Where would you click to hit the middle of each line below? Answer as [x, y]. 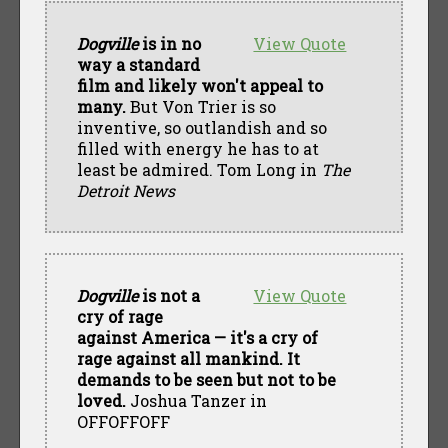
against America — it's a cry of [197, 337]
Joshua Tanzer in [196, 400]
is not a [168, 295]
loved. [101, 400]
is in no [169, 43]
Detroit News [125, 190]
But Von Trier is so [200, 106]
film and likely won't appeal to [199, 85]
